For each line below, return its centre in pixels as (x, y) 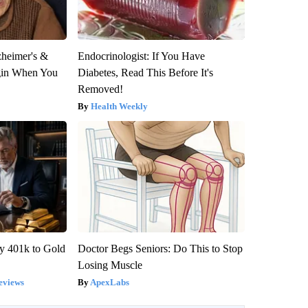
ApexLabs (109, 282)
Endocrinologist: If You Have (141, 56)
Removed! (100, 89)
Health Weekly (119, 106)
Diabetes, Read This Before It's (145, 72)
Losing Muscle (110, 265)
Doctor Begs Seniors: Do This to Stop (160, 248)
